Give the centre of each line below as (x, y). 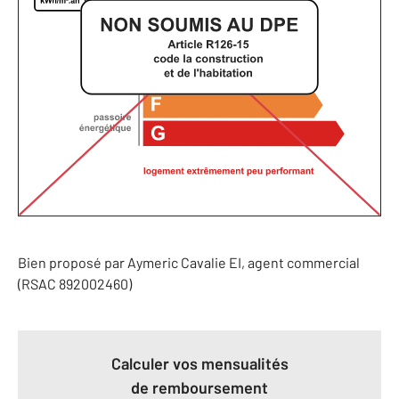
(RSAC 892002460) (75, 283)
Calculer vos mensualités (199, 363)
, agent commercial (301, 262)
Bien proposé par (73, 262)
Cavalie (204, 262)
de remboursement (199, 387)
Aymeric (153, 262)
